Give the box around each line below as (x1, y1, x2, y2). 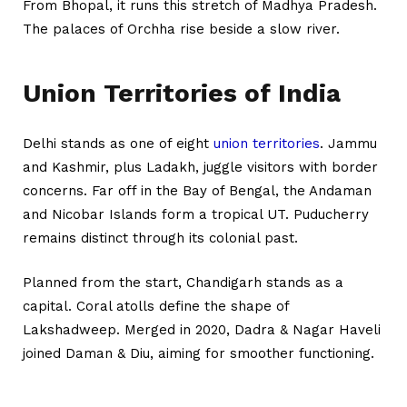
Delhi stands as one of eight (23, 135, 213, 153)
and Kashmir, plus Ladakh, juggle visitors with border (23, 159, 378, 176)
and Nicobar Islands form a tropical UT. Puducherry (23, 206, 369, 223)
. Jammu (320, 135, 377, 153)
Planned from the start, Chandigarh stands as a (23, 274, 343, 292)
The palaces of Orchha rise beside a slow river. (23, 20, 340, 37)
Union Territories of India (23, 78, 341, 109)
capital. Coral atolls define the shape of (23, 298, 289, 315)
